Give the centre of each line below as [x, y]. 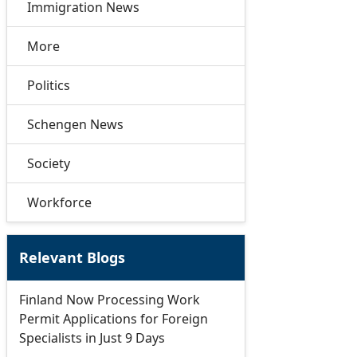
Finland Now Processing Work [109, 300]
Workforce [59, 202]
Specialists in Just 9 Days [92, 338]
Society [48, 163]
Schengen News [75, 124]
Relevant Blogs [72, 257]
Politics [48, 85]
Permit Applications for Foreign [113, 319]
